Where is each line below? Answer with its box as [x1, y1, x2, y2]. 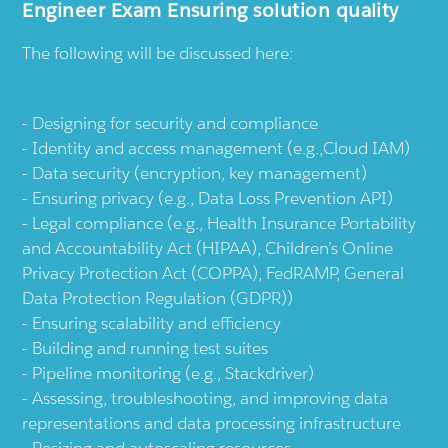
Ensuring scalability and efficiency [32, 312, 282, 335]
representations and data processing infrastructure [22, 412, 402, 435]
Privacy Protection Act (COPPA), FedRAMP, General [22, 262, 405, 285]
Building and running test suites [32, 337, 269, 360]
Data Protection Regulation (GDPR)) [22, 287, 294, 310]
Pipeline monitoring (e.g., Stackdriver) [32, 362, 315, 385]
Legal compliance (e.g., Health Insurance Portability [32, 212, 417, 235]
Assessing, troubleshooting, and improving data [32, 387, 389, 410]
